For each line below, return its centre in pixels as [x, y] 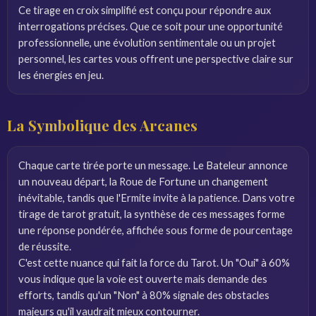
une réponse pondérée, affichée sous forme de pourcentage [156, 230]
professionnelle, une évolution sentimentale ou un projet [147, 42]
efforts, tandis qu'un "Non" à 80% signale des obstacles [144, 295]
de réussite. [45, 246]
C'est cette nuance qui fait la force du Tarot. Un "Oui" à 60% [154, 262]
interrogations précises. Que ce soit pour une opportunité [151, 26]
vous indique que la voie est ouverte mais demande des [143, 279]
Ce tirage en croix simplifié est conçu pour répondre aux [145, 10]
